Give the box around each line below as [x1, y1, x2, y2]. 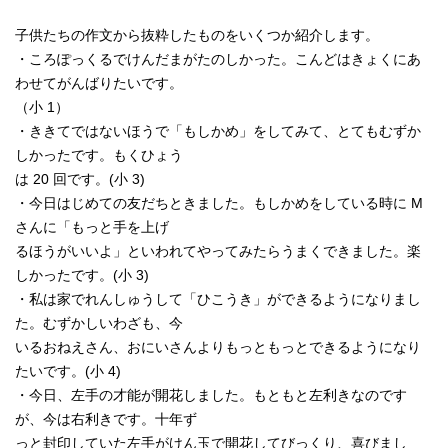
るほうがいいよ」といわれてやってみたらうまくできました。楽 [15, 243, 421, 259]
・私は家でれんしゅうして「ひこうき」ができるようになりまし [15, 291, 421, 307]
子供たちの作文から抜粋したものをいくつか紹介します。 [15, 27, 379, 43]
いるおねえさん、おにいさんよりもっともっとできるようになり [15, 339, 421, 355]
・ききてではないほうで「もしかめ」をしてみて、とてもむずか [15, 123, 421, 139]
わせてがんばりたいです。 [15, 75, 183, 91]
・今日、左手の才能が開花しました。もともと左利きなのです [15, 387, 407, 403]
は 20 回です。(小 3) [15, 171, 145, 187]
